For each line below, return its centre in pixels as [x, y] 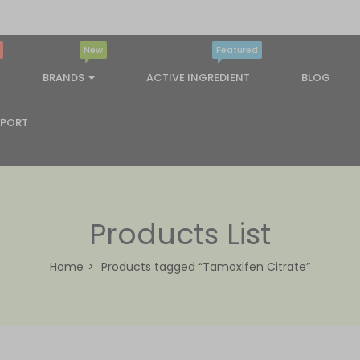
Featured [237, 50]
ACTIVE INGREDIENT [198, 78]
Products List [180, 234]
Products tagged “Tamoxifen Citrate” [206, 266]
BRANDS [65, 78]
